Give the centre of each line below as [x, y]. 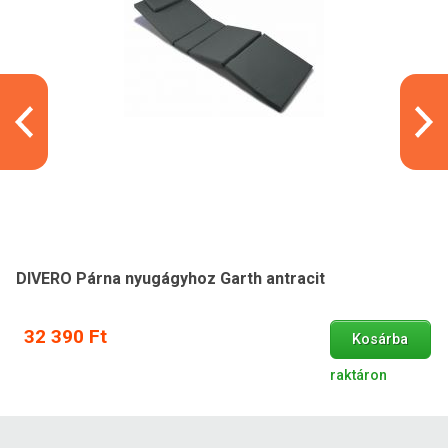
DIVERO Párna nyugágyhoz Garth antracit [170, 279]
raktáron [358, 376]
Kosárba [380, 340]
